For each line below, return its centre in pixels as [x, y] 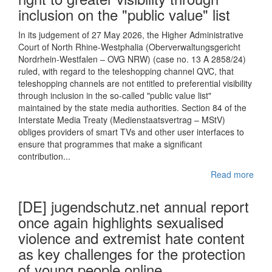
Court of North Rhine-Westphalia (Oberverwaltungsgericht [129, 47]
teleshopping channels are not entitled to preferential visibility [135, 83]
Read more [232, 174]
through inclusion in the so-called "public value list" [115, 95]
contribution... [44, 156]
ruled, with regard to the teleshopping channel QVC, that [126, 71]
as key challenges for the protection [132, 253]
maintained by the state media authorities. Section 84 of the [132, 107]
